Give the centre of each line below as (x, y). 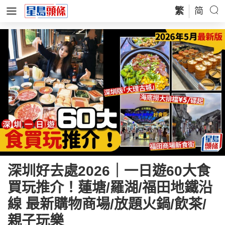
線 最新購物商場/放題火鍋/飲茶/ (107, 204)
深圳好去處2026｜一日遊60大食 (109, 171)
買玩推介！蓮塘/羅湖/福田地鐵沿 (110, 188)
